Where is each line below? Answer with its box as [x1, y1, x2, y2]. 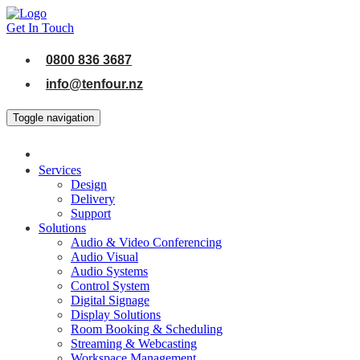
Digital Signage [71, 293, 149, 307]
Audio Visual [71, 250, 138, 264]
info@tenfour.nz [46, 77, 143, 91]
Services [39, 163, 81, 177]
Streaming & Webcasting [71, 337, 197, 350]
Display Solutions [71, 308, 161, 321]
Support [71, 207, 111, 220]
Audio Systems [71, 264, 148, 278]
